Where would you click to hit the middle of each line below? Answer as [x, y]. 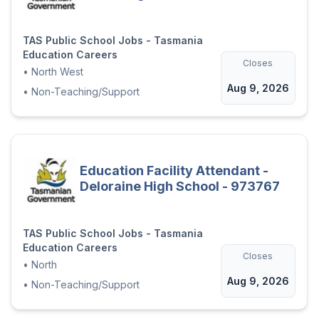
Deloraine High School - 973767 [179, 186]
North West [57, 71]
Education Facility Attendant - [174, 170]
